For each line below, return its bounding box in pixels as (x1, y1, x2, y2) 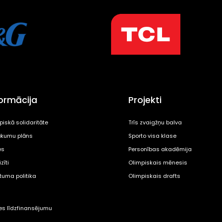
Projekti (128, 94, 162, 107)
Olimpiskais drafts (128, 172, 180, 180)
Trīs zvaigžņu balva (128, 118, 182, 127)
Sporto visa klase (128, 132, 176, 140)
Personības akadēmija (128, 145, 192, 154)
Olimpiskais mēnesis (128, 159, 187, 167)
